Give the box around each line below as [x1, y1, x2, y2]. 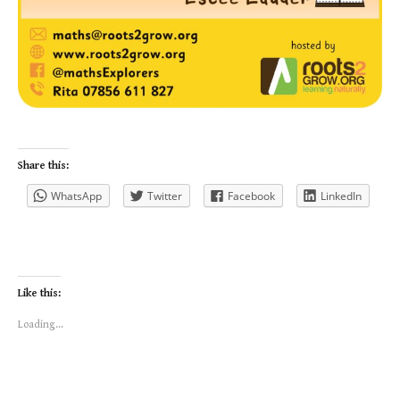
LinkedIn [321, 187, 362, 204]
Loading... [18, 318, 63, 330]
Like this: [18, 287, 61, 299]
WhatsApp [51, 187, 102, 204]
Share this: [18, 159, 69, 171]
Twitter [147, 187, 182, 204]
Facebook [228, 187, 275, 204]
